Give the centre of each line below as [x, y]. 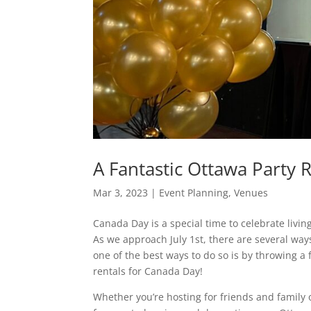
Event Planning [194, 193]
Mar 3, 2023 [121, 193]
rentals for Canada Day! [148, 271]
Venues [251, 193]
